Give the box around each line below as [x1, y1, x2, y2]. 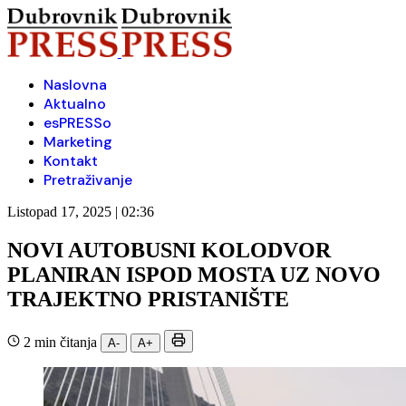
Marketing [43, 132, 112, 151]
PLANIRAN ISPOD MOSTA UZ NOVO [7, 262, 381, 286]
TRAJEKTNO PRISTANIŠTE [7, 286, 289, 311]
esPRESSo [43, 113, 111, 132]
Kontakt [43, 151, 98, 170]
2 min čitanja [20, 333, 101, 350]
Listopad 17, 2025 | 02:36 [7, 204, 154, 219]
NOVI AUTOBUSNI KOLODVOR [7, 237, 331, 262]
